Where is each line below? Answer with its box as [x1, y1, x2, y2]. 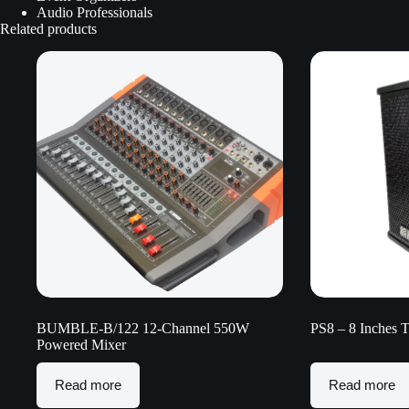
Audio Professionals [37, 4, 152, 20]
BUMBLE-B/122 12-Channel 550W [37, 320, 249, 336]
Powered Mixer [37, 336, 126, 352]
